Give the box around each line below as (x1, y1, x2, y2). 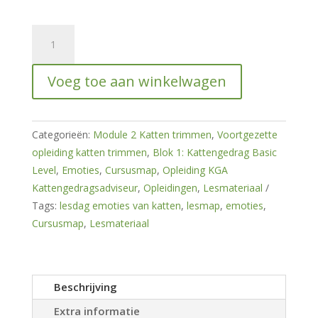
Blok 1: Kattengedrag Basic (152, 146, 277, 160)
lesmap (186, 199, 220, 213)
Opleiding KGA (162, 163, 228, 177)
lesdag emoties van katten (59, 199, 181, 213)
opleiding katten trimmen (31, 146, 147, 160)
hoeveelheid (31, 61, 91, 76)
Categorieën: (31, 128, 93, 142)
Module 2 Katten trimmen (92, 128, 212, 142)
